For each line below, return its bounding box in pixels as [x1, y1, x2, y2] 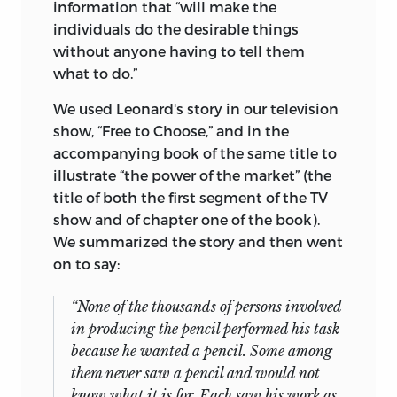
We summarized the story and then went [53, 233, 343, 251]
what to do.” [53, 65, 137, 82]
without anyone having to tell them [53, 43, 305, 60]
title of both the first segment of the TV [53, 189, 328, 206]
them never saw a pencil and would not [71, 364, 320, 383]
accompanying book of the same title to [53, 144, 337, 162]
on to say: [53, 255, 120, 273]
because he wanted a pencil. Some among [71, 342, 332, 361]
